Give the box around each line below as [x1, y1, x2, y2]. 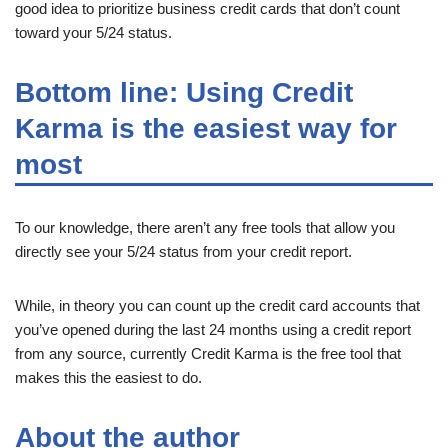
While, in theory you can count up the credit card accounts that [15, 296, 420, 314]
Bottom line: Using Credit [15, 76, 353, 108]
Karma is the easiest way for [15, 112, 397, 144]
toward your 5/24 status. [15, 23, 172, 41]
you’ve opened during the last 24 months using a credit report [15, 320, 411, 338]
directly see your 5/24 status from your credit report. [15, 242, 352, 260]
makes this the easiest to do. [15, 368, 202, 386]
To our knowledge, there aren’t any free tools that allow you [15, 218, 395, 236]
